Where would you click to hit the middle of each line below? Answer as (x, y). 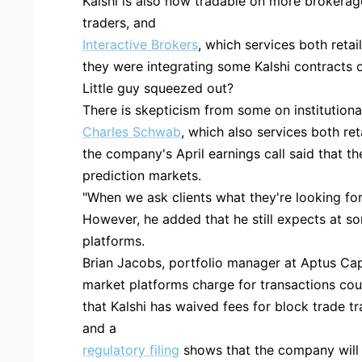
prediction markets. (142, 175)
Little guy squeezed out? (158, 88)
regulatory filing (131, 349)
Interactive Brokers (141, 44)
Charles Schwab (132, 131)
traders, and (120, 22)
